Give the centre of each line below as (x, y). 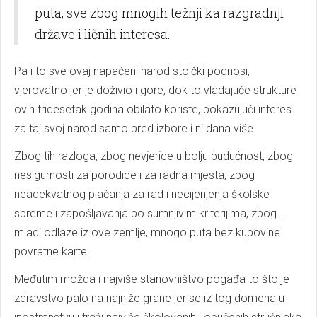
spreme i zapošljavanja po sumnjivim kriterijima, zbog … (150, 213)
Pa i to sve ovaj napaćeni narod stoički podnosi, (132, 71)
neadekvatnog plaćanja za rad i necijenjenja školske (142, 194)
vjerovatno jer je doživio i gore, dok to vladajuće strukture (155, 90)
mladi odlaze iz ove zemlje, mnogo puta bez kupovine (147, 232)
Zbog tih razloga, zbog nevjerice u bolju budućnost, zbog (154, 156)
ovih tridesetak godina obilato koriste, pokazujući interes (153, 109)
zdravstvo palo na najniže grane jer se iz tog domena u (149, 298)
